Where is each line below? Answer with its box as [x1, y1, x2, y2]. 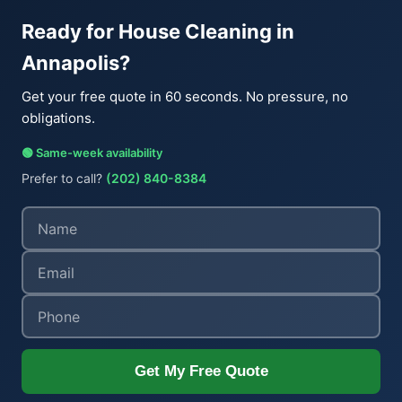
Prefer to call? [22, 170, 106, 186]
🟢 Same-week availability [22, 145, 162, 160]
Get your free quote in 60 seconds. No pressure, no [22, 88, 348, 105]
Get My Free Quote [134, 363, 268, 380]
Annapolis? [22, 51, 130, 74]
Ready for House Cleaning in [22, 20, 294, 43]
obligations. [22, 109, 95, 127]
